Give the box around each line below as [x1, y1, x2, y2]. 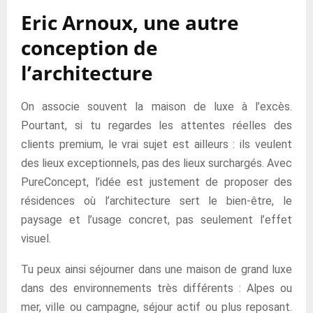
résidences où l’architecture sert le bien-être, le [21, 194, 292, 208]
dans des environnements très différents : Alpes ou [21, 282, 292, 295]
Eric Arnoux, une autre [21, 9, 239, 36]
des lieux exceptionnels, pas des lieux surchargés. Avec [21, 156, 292, 170]
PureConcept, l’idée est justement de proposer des [21, 175, 292, 189]
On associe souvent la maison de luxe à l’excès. [21, 100, 292, 113]
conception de [21, 34, 158, 61]
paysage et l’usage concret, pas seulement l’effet [21, 213, 292, 226]
